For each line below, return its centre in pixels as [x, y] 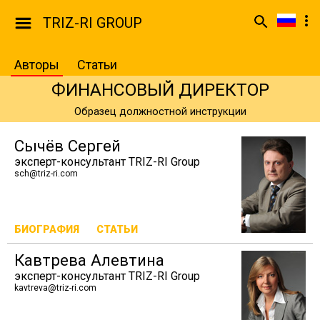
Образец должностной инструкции [160, 111]
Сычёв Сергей [67, 146]
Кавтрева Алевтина [89, 260]
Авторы [37, 65]
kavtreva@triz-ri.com [55, 288]
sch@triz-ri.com [46, 174]
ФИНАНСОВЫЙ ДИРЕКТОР [160, 90]
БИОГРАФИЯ [47, 230]
